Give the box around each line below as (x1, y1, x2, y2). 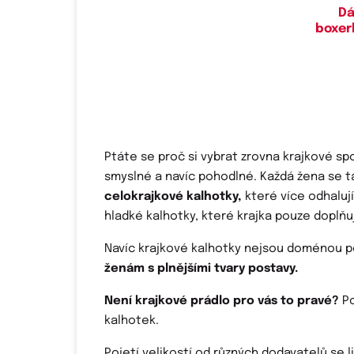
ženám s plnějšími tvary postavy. (104, 262, 298, 276)
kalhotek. (104, 314, 159, 328)
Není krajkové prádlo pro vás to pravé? (104, 295, 342, 308)
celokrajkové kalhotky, (104, 190, 242, 204)
